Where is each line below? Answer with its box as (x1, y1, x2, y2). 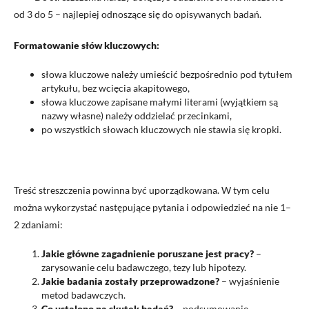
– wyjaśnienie (221, 275, 279, 287)
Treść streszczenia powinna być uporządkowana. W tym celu (14, 184, 270, 196)
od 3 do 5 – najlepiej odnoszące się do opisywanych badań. (14, 8, 261, 20)
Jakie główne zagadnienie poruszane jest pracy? (41, 248, 256, 259)
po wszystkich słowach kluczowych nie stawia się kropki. (41, 123, 281, 135)
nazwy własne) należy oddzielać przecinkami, (41, 110, 232, 121)
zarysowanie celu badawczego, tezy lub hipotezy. (41, 261, 246, 273)
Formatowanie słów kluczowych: (14, 39, 159, 51)
